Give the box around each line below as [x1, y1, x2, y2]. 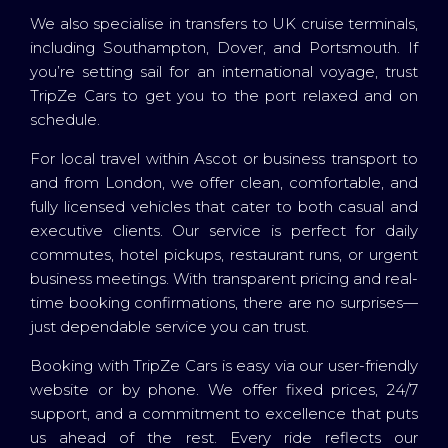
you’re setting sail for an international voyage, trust [30, 62, 418, 82]
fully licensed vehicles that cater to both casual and [30, 197, 418, 217]
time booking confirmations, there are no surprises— [30, 293, 418, 313]
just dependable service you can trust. [30, 317, 309, 337]
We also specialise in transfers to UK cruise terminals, [30, 14, 418, 34]
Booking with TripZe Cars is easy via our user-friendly [30, 356, 418, 376]
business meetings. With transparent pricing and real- [30, 269, 418, 289]
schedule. [30, 110, 100, 130]
